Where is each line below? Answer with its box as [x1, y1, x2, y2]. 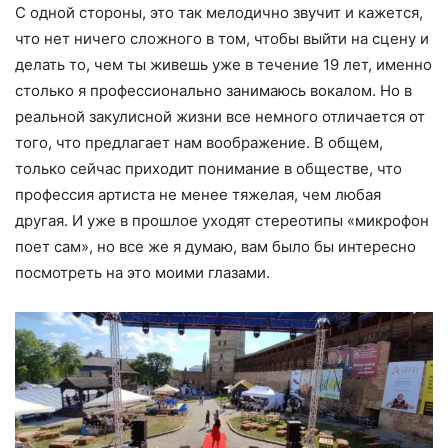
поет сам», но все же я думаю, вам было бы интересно [15, 236, 416, 256]
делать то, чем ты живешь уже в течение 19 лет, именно [15, 54, 432, 74]
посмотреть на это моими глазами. [15, 262, 270, 282]
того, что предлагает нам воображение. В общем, [15, 132, 383, 152]
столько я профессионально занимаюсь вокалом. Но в [15, 80, 412, 100]
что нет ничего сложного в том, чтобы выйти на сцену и [15, 28, 429, 48]
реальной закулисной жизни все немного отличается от [15, 106, 425, 126]
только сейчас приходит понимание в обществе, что [15, 158, 402, 178]
